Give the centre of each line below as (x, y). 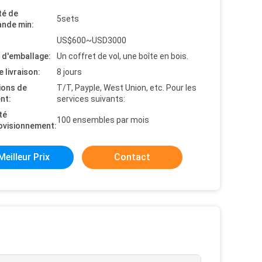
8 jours (69, 72)
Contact (132, 157)
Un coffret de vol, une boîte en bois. (123, 56)
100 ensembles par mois (103, 120)
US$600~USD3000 (92, 40)
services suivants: (91, 99)
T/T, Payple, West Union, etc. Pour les (127, 88)
